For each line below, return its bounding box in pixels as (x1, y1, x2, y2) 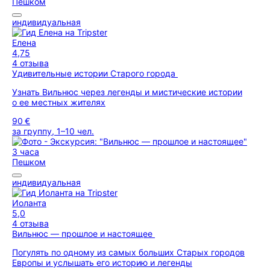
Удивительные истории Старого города (12, 68, 178, 78)
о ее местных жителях (12, 97, 105, 107)
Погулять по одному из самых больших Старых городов (12, 247, 245, 257)
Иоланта (12, 198, 46, 208)
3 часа (12, 146, 39, 157)
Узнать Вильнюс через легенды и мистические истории (12, 87, 242, 97)
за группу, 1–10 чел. (12, 126, 94, 136)
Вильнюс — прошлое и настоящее (12, 228, 155, 239)
